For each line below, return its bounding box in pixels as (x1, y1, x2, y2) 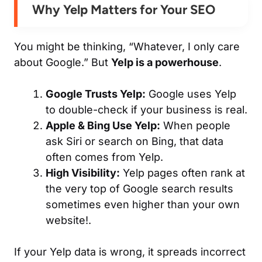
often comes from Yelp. (46, 150, 163, 163)
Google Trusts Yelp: (46, 87, 146, 100)
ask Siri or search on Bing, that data (46, 135, 223, 147)
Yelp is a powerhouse (111, 56, 219, 68)
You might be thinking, (14, 40, 129, 53)
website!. (46, 213, 91, 226)
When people (160, 119, 230, 132)
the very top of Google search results (46, 182, 233, 195)
